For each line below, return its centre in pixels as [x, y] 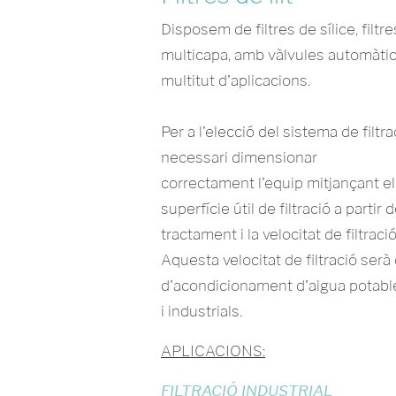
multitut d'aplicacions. [236, 80]
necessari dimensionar [239, 157]
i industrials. [202, 311]
